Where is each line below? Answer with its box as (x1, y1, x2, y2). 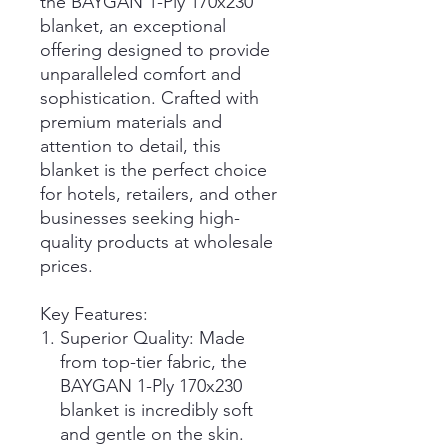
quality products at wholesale (40, 230, 273, 253)
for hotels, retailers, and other (40, 182, 277, 205)
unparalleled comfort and (40, 62, 241, 85)
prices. (40, 254, 93, 277)
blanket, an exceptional (40, 14, 226, 37)
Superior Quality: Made (60, 326, 245, 349)
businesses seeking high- (40, 206, 240, 229)
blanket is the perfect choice (40, 158, 267, 181)
